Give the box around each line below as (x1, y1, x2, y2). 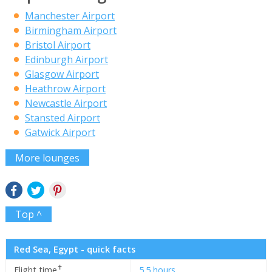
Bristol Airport (24, 38, 90, 52)
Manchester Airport (24, 9, 115, 23)
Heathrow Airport (24, 82, 106, 96)
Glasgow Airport (24, 67, 99, 81)
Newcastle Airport (24, 97, 107, 110)
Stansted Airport (24, 111, 100, 125)
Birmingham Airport (24, 24, 117, 38)
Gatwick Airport (24, 126, 95, 140)
